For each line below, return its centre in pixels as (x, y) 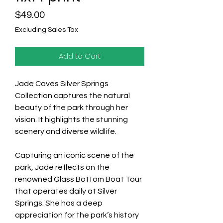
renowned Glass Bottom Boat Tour (78, 179)
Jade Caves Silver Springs (62, 84)
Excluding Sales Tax (47, 30)
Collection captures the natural (72, 96)
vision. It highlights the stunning (71, 119)
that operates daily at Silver (66, 191)
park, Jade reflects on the (62, 167)
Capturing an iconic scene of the (74, 155)
